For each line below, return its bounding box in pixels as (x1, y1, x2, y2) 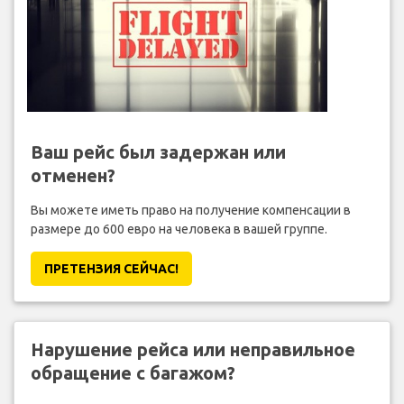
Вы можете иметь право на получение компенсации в (30, 202, 351, 217)
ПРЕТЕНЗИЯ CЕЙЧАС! (43, 261, 179, 276)
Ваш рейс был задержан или (30, 141, 286, 162)
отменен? (30, 164, 115, 186)
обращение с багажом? (30, 362, 235, 383)
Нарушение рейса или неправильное (30, 338, 355, 360)
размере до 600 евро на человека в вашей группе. (30, 221, 327, 236)
